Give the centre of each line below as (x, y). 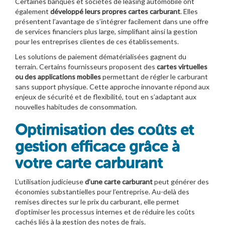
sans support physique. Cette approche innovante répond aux (112, 86)
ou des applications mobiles (58, 76)
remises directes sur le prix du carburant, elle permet (97, 201)
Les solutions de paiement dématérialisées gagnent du (101, 56)
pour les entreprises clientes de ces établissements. (97, 41)
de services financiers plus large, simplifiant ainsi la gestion (106, 31)
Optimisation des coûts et (104, 130)
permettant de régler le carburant (154, 76)
